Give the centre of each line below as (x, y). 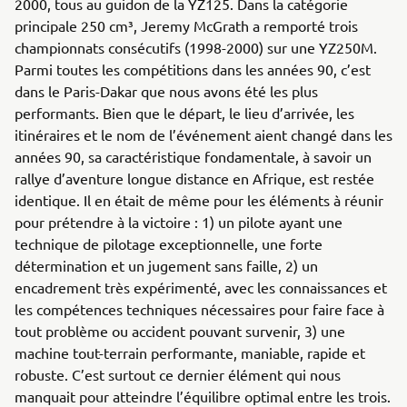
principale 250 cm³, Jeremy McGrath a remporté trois (186, 26)
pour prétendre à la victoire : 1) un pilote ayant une (179, 222)
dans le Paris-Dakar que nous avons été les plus (166, 91)
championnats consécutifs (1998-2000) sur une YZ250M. (196, 48)
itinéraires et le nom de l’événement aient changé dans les (203, 135)
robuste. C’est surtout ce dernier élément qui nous (178, 375)
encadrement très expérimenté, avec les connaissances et (201, 288)
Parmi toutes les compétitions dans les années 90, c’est (193, 69)
